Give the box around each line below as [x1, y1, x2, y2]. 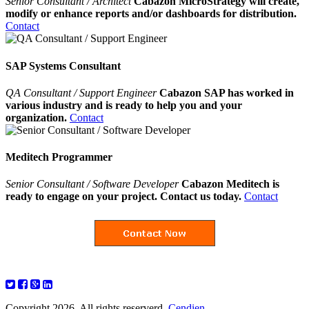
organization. [6, 111, 67, 123]
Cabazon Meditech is [181, 178, 279, 190]
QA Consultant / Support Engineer [6, 86, 159, 99]
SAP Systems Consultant [6, 59, 121, 72]
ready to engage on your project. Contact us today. [6, 190, 241, 203]
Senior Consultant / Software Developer [6, 178, 179, 190]
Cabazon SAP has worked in [159, 86, 294, 99]
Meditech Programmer [6, 151, 112, 163]
